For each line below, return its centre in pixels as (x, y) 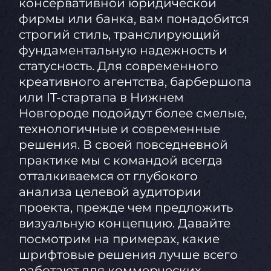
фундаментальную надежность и (123, 51)
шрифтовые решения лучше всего (128, 255)
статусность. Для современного (118, 66)
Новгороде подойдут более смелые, (132, 113)
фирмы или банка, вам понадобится (134, 19)
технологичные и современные (119, 129)
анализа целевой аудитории (110, 192)
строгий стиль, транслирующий (119, 35)
